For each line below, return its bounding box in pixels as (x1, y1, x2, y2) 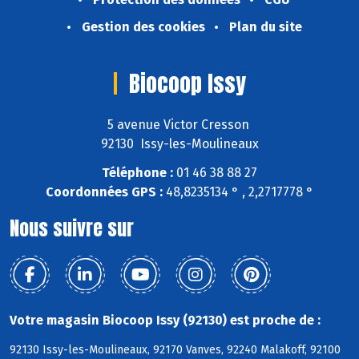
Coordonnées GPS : (46, 184, 163, 200)
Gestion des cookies (81, 18, 205, 34)
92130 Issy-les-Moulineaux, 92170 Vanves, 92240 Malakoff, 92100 (10, 343, 341, 357)
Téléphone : (102, 165, 173, 181)
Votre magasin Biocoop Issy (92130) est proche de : (10, 313, 321, 329)
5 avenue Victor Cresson (107, 116, 252, 132)
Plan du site (228, 18, 302, 34)
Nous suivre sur (10, 214, 134, 244)
